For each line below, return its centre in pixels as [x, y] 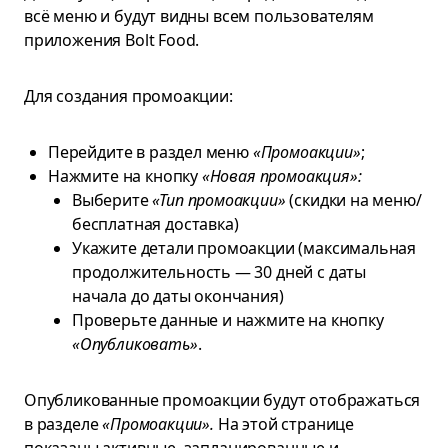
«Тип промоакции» [219, 200]
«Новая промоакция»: [281, 176]
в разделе [63, 424]
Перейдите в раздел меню [150, 152]
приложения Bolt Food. [114, 40]
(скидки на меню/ [353, 200]
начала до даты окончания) [178, 296]
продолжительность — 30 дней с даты [219, 272]
